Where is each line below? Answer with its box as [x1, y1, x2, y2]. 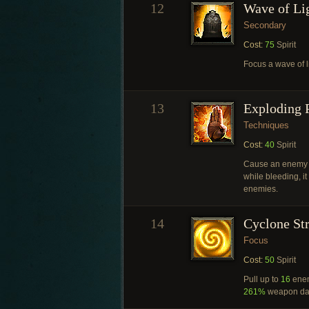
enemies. [243, 184, 278, 194]
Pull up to [243, 275, 281, 284]
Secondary [243, 20, 286, 30]
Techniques [243, 120, 289, 130]
